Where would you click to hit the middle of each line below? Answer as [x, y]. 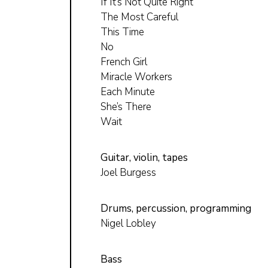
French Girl [124, 62]
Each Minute [128, 92]
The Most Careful [139, 17]
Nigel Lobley [128, 223]
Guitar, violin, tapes [144, 157]
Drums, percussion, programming [176, 208]
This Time [122, 32]
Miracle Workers [136, 77]
